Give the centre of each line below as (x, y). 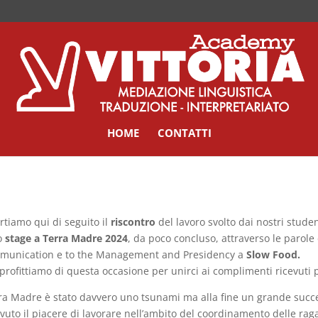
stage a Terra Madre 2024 (66, 238)
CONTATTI (184, 133)
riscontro (133, 221)
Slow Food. (273, 254)
